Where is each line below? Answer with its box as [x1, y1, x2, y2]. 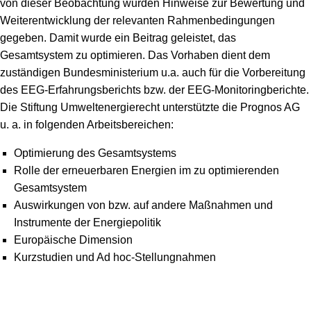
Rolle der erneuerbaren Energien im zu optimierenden [14, 165, 279, 176]
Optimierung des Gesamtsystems [14, 147, 176, 159]
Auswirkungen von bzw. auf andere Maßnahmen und [14, 199, 273, 211]
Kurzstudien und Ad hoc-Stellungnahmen [14, 251, 216, 263]
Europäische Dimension [14, 234, 133, 246]
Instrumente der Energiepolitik [14, 217, 161, 228]
